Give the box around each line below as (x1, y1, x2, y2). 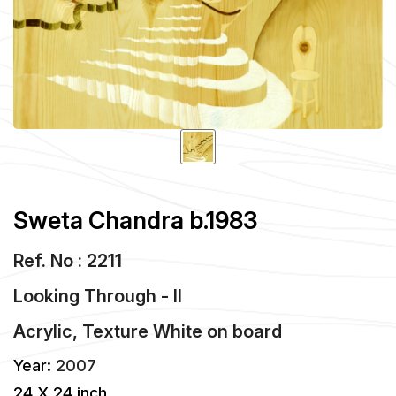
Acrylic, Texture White (13, 320, 202, 342)
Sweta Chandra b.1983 (13, 205, 257, 235)
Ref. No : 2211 (13, 249, 122, 271)
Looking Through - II (13, 285, 182, 307)
